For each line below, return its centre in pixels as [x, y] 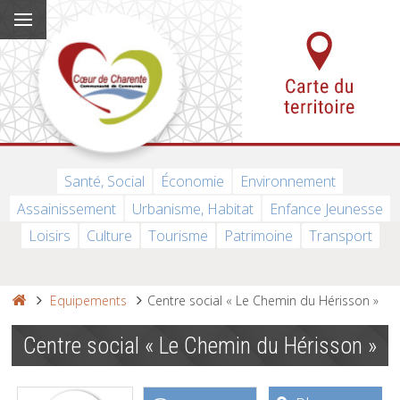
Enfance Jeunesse [326, 208]
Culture [109, 235]
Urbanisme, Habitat [193, 208]
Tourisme [178, 235]
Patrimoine [258, 235]
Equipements [88, 301]
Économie [192, 182]
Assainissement [67, 208]
